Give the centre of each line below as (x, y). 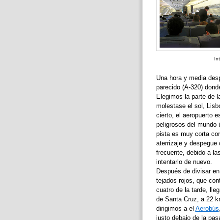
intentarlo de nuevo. (184, 162)
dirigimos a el (176, 209)
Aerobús (207, 209)
